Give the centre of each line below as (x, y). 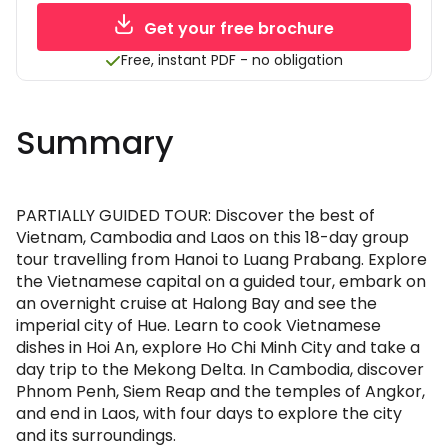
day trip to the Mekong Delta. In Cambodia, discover (220, 369)
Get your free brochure (239, 28)
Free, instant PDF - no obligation (232, 60)
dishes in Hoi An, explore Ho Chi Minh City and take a (218, 347)
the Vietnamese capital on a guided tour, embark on (221, 281)
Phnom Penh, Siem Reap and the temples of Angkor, (220, 391)
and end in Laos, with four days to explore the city (209, 413)
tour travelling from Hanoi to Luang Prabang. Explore (221, 259)
